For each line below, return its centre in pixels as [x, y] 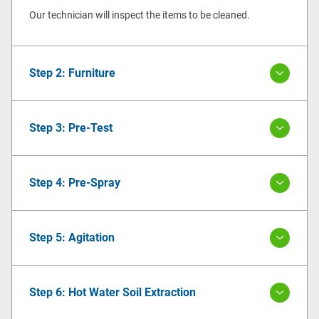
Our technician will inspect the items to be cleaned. [140, 15]
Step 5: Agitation [72, 237]
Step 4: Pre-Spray [75, 182]
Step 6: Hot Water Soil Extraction [113, 292]
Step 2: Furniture [72, 73]
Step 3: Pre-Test [71, 127]
